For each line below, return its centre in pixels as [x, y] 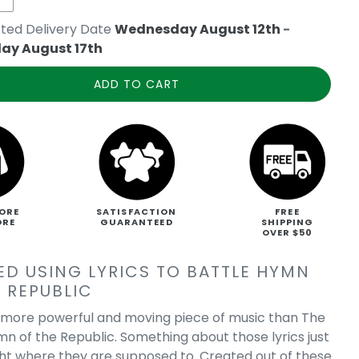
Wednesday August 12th [198, 29]
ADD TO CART [136, 84]
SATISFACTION [137, 212]
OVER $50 [287, 233]
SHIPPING [287, 222]
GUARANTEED [136, 222]
